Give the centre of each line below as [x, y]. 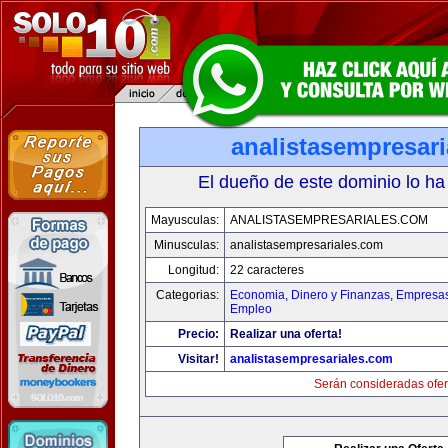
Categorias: [187, 295]
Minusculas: [186, 245]
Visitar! [198, 359]
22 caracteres [267, 270]
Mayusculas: [185, 220]
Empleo [251, 309]
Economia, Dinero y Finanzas [310, 295]
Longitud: [193, 270]
